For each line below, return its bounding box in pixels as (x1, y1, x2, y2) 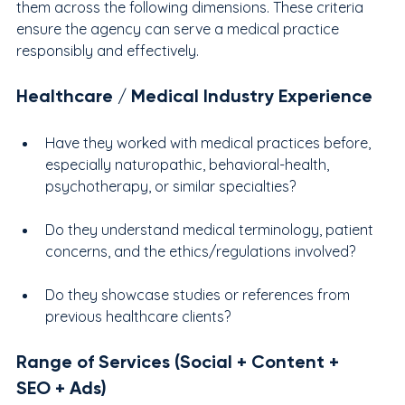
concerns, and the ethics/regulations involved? (45, 241, 355, 260)
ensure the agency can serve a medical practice (16, 19, 343, 38)
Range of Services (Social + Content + (16, 350, 344, 372)
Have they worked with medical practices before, (45, 133, 374, 152)
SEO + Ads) (16, 376, 107, 399)
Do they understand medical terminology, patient (45, 220, 377, 239)
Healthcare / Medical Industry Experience (16, 84, 372, 107)
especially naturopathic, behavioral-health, (45, 155, 333, 174)
